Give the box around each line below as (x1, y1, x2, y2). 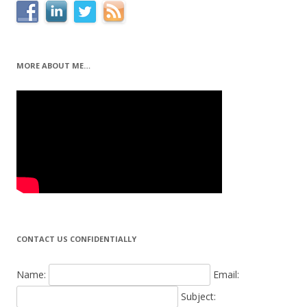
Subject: (181, 290, 216, 303)
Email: (213, 268, 239, 281)
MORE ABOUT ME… (16, 60, 90, 71)
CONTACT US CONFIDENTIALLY (16, 234, 136, 244)
